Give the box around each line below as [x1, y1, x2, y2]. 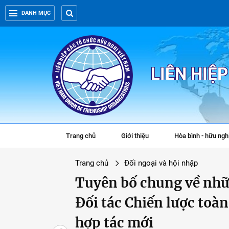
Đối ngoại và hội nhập [124, 158, 198, 168]
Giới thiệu [121, 132, 149, 140]
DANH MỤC [21, 10, 51, 16]
